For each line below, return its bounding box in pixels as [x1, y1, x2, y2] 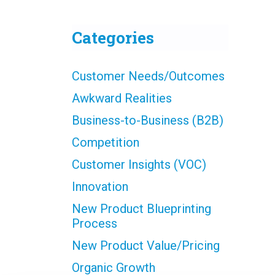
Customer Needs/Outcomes [72, 69, 225, 83]
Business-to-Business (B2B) [72, 113, 223, 128]
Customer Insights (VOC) [72, 157, 206, 172]
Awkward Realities [72, 91, 172, 106]
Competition [72, 135, 139, 150]
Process [72, 216, 117, 231]
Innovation [72, 179, 128, 194]
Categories [72, 27, 154, 48]
